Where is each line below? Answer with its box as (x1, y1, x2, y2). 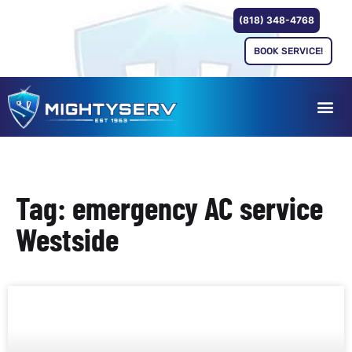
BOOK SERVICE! (254, 46, 324, 57)
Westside (16, 219, 119, 258)
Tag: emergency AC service (16, 188, 323, 226)
